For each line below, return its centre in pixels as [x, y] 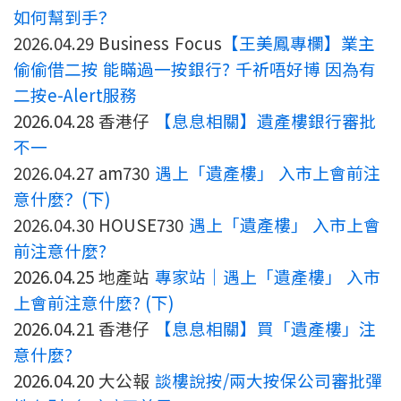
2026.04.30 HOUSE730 [101, 225]
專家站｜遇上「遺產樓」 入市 [267, 277]
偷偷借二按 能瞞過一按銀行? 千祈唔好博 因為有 [195, 69]
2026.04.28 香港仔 [84, 121]
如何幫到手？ [64, 17]
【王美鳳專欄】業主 [298, 43]
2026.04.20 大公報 [84, 380]
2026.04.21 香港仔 [84, 328]
